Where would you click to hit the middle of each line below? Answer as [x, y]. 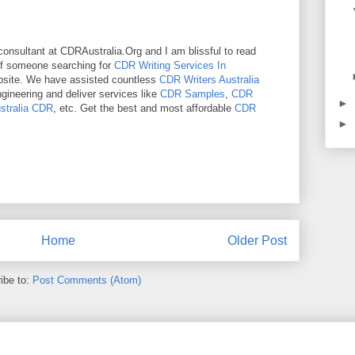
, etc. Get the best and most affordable [144, 108]
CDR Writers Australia [209, 80]
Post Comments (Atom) [87, 281]
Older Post [257, 240]
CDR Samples [193, 94]
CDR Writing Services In [170, 65]
